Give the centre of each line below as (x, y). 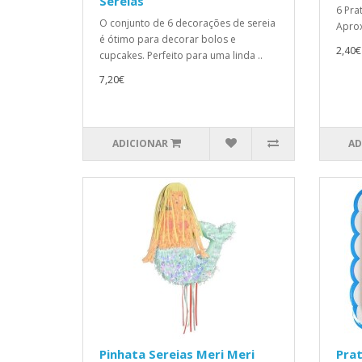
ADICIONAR (140, 143)
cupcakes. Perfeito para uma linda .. (181, 55)
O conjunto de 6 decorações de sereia (187, 23)
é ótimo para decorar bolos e (168, 39)
